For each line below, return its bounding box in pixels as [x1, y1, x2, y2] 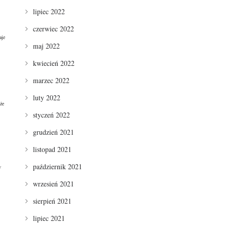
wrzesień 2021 [32, 178, 74, 188]
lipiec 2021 [32, 213, 65, 223]
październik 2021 [32, 161, 82, 171]
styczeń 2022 [32, 109, 70, 120]
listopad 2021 [32, 144, 71, 154]
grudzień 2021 [32, 127, 74, 137]
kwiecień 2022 [32, 58, 74, 68]
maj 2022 [32, 41, 60, 51]
